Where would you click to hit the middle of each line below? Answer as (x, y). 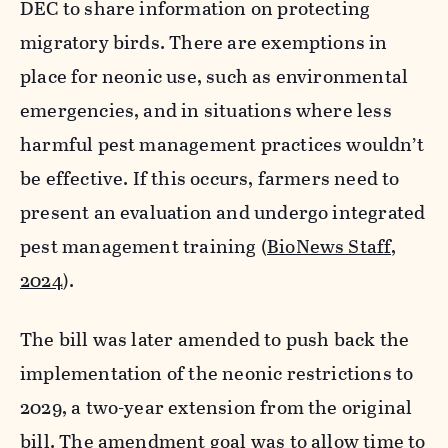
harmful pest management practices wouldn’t (222, 144)
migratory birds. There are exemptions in (204, 42)
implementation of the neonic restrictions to (217, 373)
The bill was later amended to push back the (215, 339)
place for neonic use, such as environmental (214, 76)
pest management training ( (143, 246)
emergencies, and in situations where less (206, 110)
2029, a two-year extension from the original (216, 407)
